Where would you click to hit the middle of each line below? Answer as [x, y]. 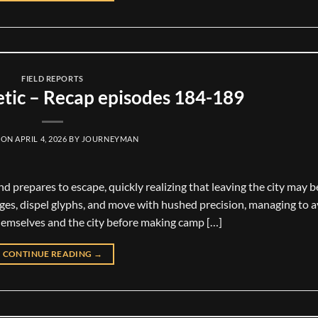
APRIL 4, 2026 [41, 139]
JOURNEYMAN [110, 139]
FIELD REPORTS [53, 78]
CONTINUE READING [48, 254]
